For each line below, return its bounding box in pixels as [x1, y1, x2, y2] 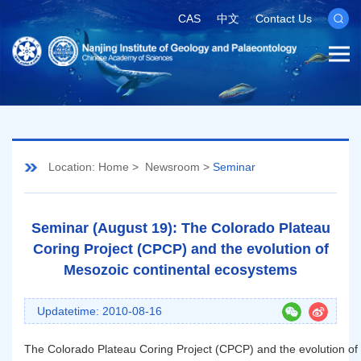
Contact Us [255, 12, 312, 25]
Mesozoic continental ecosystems [64, 261, 297, 278]
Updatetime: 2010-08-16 [37, 304, 162, 317]
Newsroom [145, 160, 200, 173]
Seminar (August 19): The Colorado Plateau [31, 219, 330, 236]
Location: [48, 160, 95, 173]
